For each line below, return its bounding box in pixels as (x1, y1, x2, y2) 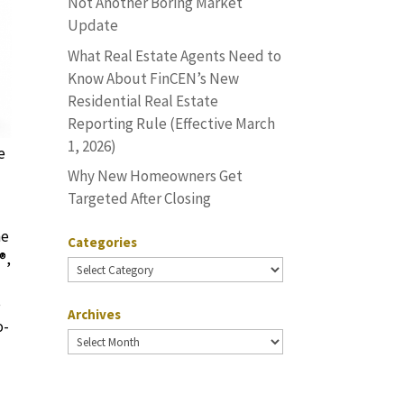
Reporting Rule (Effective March (67, 113, 275, 133)
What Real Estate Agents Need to (67, 45, 281, 66)
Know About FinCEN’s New (67, 68, 239, 88)
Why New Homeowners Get (67, 166, 243, 186)
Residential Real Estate (67, 90, 218, 111)
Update (67, 15, 118, 35)
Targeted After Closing (67, 188, 211, 208)
